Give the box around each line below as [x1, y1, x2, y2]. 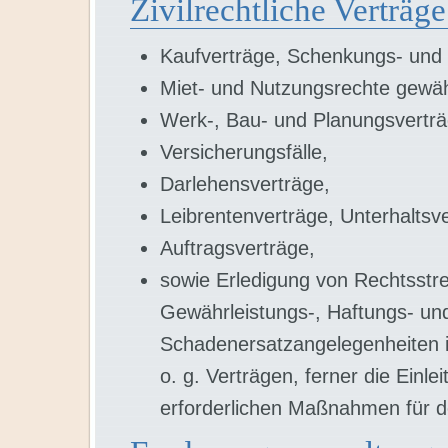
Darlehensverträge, [160, 173, 330, 195]
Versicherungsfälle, [160, 141, 328, 163]
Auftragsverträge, [160, 237, 315, 259]
